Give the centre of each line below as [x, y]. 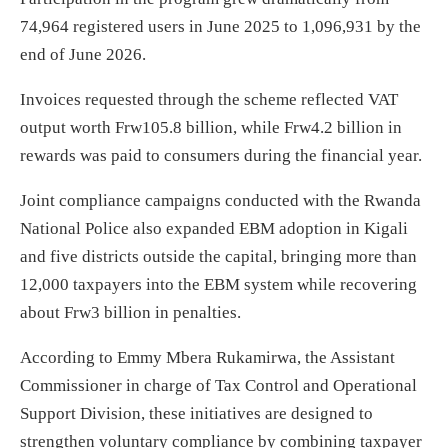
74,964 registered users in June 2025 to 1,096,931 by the [220, 26]
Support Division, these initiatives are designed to [196, 413]
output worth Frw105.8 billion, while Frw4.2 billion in [211, 127]
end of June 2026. [83, 54]
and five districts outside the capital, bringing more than [218, 256]
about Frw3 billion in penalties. [130, 312]
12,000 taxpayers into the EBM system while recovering [218, 284]
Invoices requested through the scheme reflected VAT [209, 99]
